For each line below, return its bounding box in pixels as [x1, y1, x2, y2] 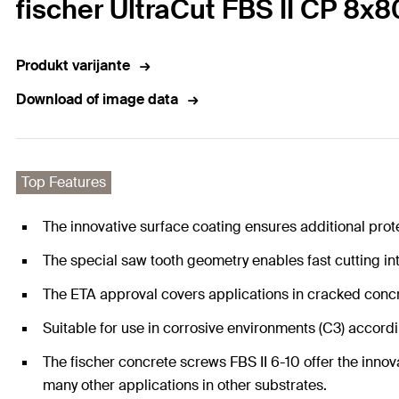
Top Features [21, 173, 106, 192]
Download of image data [16, 90, 178, 110]
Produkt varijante [16, 56, 130, 76]
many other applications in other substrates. [43, 376, 327, 395]
